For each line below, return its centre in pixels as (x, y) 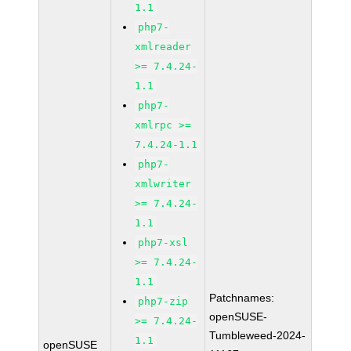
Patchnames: (242, 298)
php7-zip (163, 301)
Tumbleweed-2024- (258, 335)
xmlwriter (163, 184)
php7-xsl (163, 242)
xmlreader (163, 47)
